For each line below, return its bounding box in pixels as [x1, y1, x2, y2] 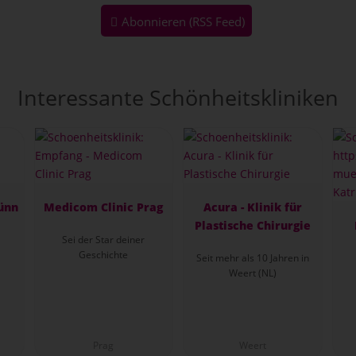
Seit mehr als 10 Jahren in [195, 250, 309, 265]
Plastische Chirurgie [194, 218, 311, 234]
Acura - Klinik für [203, 199, 302, 215]
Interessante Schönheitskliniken [17, 83, 339, 112]
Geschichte [79, 247, 129, 261]
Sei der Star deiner [62, 232, 145, 246]
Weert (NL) [228, 265, 277, 280]
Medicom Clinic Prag [44, 199, 164, 215]
